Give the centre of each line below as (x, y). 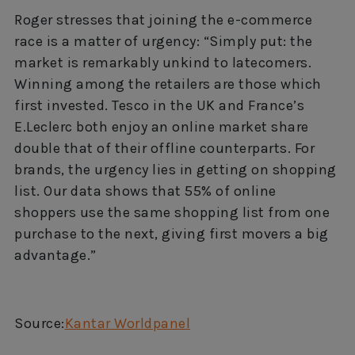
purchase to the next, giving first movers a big (172, 233)
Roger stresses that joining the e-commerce (163, 19)
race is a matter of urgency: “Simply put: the (164, 41)
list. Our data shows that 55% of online (145, 191)
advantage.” (55, 255)
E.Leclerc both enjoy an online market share (162, 126)
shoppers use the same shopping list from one (172, 212)
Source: (40, 323)
